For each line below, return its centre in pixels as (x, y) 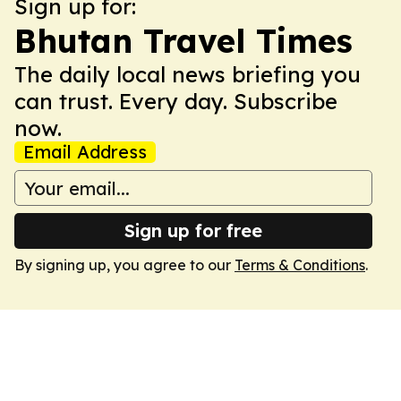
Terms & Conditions (300, 265)
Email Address (85, 152)
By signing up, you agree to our (124, 265)
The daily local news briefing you (188, 74)
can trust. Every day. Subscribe (176, 101)
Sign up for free (193, 230)
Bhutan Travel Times (183, 41)
